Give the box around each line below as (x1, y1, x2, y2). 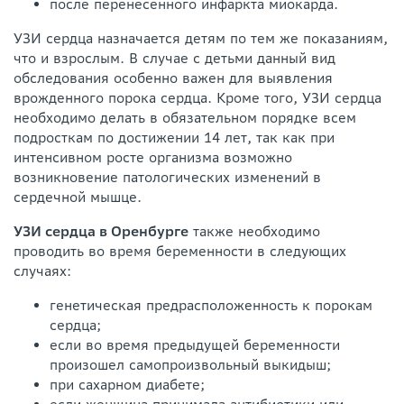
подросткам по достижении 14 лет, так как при (14, 128, 335, 146)
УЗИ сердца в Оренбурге (14, 222, 188, 240)
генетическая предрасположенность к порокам (50, 296, 372, 314)
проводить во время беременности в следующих (14, 242, 346, 260)
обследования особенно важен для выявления (14, 69, 333, 87)
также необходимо (188, 222, 320, 240)
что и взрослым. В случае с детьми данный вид (14, 49, 335, 67)
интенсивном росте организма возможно (14, 148, 292, 166)
